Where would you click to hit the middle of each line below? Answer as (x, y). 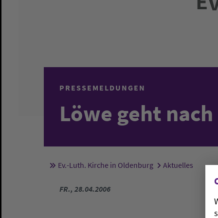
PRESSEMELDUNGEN (102, 88)
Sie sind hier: (98, 167)
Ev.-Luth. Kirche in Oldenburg (105, 165)
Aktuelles (178, 165)
